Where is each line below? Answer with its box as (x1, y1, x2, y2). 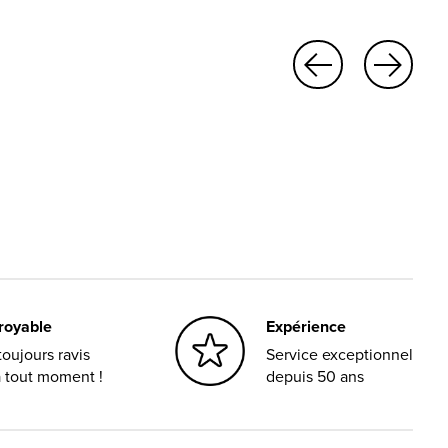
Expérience (266, 314, 346, 338)
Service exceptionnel (266, 342, 413, 365)
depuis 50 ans (266, 364, 364, 387)
